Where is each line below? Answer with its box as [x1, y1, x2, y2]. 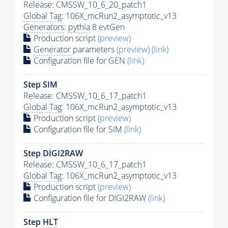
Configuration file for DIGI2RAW [32, 192, 148, 204]
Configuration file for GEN [32, 54, 127, 66]
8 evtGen [90, 21, 125, 33]
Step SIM [23, 78, 58, 90]
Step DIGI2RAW [23, 147, 83, 159]
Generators [23, 21, 64, 33]
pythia [68, 21, 90, 33]
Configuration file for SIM [32, 123, 124, 135]
